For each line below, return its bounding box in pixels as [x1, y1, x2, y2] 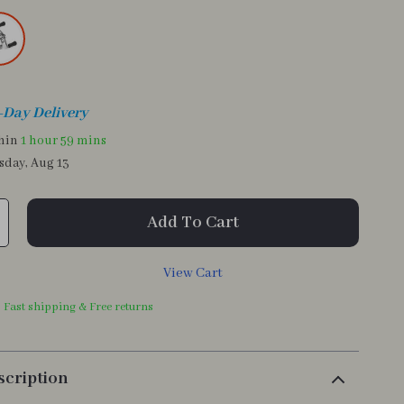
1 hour [21, 132, 59, 149]
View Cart [163, 265, 224, 281]
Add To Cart [147, 212, 240, 234]
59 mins [60, 132, 107, 149]
